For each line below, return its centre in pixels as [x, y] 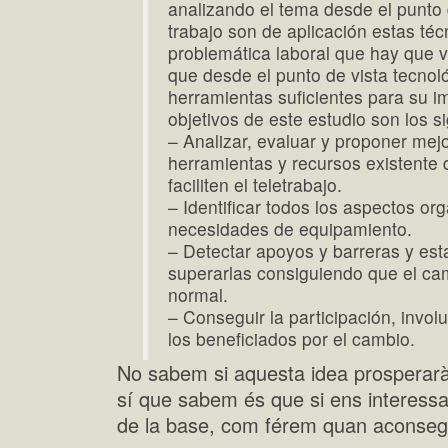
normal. [198, 294]
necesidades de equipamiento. [290, 228]
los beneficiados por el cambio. [292, 338]
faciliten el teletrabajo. [255, 184]
